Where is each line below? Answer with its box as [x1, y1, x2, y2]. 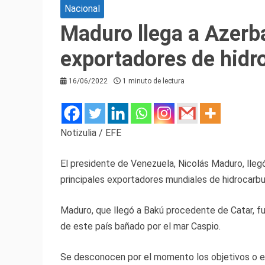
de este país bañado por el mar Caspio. [60, 221, 221, 232]
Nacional [64, 3, 100, 15]
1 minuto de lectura [122, 77, 185, 86]
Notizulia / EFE [60, 127, 121, 139]
